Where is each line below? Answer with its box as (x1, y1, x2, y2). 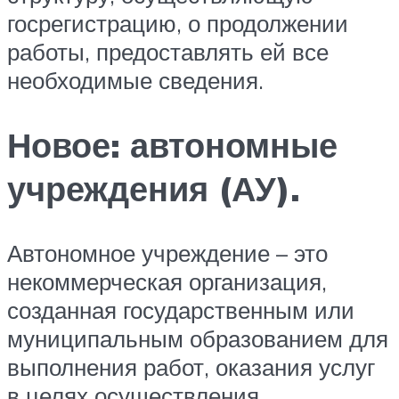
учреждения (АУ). (7, 167, 300, 211)
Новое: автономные (7, 123, 338, 167)
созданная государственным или (7, 296, 354, 325)
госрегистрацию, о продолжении (7, 9, 348, 38)
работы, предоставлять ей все (7, 37, 329, 67)
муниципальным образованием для (7, 324, 388, 354)
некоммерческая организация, (7, 267, 327, 297)
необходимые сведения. (7, 66, 264, 95)
